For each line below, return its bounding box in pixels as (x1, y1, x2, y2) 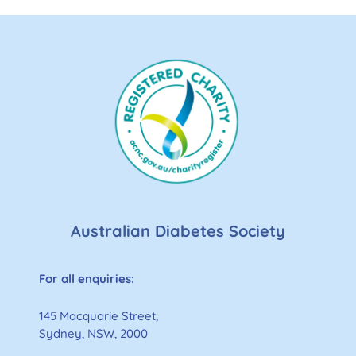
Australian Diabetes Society (71, 220, 285, 241)
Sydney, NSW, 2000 (39, 326, 148, 342)
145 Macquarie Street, (39, 308, 158, 324)
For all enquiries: (39, 270, 137, 286)
